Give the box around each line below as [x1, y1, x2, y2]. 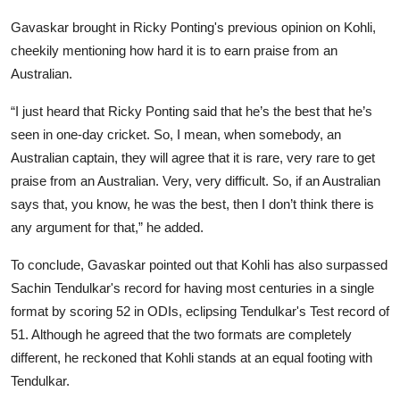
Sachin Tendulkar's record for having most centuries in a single [11, 279, 374, 296]
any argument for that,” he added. [11, 219, 204, 235]
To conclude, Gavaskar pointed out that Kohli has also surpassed [11, 256, 387, 272]
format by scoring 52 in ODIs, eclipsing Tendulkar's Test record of [11, 303, 389, 319]
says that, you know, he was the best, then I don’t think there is [11, 196, 374, 212]
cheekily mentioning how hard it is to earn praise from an [11, 42, 337, 58]
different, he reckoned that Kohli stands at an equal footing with [11, 349, 372, 365]
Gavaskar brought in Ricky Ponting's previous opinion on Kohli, [11, 19, 376, 35]
